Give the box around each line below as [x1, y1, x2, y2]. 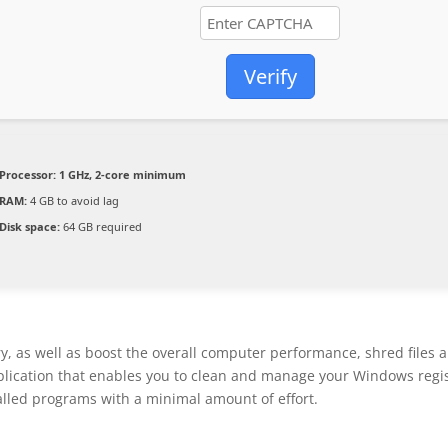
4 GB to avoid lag [27, 193, 120, 208]
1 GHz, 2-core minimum [56, 167, 187, 182]
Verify [243, 63, 297, 90]
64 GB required [60, 219, 143, 234]
